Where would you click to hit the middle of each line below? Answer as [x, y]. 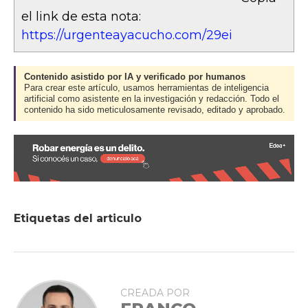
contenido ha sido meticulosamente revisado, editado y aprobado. [155, 110]
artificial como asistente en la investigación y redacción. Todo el [152, 99]
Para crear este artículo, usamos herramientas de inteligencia [146, 88]
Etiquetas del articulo [78, 218]
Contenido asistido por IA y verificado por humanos [135, 77]
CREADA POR [155, 293]
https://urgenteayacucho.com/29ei [127, 35]
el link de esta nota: [81, 16]
